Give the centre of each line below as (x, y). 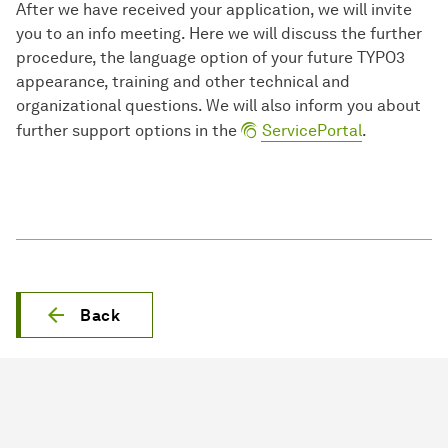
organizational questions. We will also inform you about (218, 106)
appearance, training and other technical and (183, 82)
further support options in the (128, 131)
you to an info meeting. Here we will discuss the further (219, 34)
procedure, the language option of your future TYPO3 (210, 58)
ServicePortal (312, 131)
